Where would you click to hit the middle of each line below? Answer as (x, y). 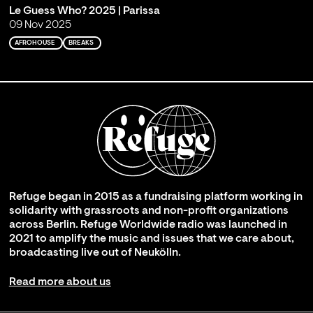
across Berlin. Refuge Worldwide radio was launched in (148, 225)
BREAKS (81, 43)
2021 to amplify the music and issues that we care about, (151, 239)
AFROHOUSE (35, 43)
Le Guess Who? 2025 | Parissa (84, 11)
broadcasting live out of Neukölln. (95, 253)
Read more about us (60, 283)
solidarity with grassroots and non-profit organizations (148, 211)
